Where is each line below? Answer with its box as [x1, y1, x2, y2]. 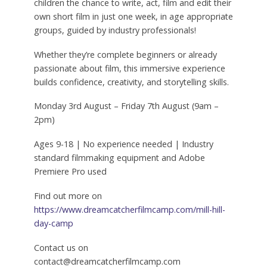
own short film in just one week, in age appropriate [33, 10, 233, 22]
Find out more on [33, 190, 102, 202]
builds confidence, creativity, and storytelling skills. [33, 76, 229, 88]
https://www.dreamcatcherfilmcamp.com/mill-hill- [33, 204, 225, 216]
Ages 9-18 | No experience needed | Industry [33, 138, 213, 150]
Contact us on [33, 242, 88, 254]
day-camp [33, 218, 73, 229]
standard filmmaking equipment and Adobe [33, 152, 205, 164]
